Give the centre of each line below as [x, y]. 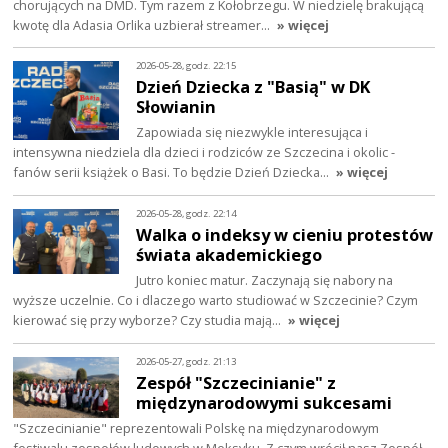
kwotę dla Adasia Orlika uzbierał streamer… [143, 24]
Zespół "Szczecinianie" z [236, 383]
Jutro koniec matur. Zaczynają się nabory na [265, 280]
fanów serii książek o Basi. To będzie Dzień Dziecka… [173, 172]
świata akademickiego [229, 255]
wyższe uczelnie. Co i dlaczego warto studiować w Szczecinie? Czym [216, 300]
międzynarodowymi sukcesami [264, 403]
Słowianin [176, 107]
